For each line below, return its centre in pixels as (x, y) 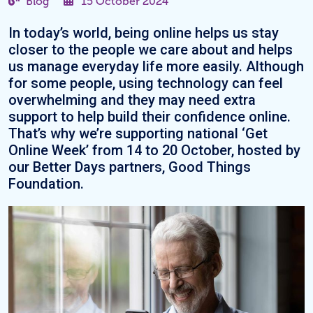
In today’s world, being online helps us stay (144, 33)
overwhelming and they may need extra (132, 100)
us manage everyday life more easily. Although (156, 66)
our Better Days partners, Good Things (130, 167)
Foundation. (46, 184)
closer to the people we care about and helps (151, 50)
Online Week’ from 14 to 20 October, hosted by (154, 150)
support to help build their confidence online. (150, 117)
